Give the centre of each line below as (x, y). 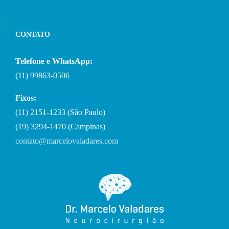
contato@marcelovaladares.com (67, 141)
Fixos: (26, 98)
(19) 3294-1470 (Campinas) (60, 126)
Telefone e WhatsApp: (54, 61)
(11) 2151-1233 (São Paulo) (60, 112)
